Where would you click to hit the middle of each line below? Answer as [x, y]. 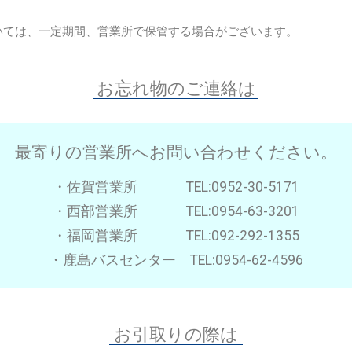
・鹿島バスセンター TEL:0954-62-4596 [176, 260]
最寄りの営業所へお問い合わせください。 [176, 152]
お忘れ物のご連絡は [176, 88]
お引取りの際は [176, 334]
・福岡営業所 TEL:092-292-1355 [176, 236]
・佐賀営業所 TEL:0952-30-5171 [176, 187]
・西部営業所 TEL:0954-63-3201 [176, 211]
